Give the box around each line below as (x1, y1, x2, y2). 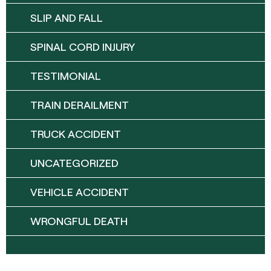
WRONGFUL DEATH (30, 214, 128, 228)
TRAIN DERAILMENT (30, 98, 129, 112)
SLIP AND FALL (30, 11, 103, 25)
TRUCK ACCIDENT (30, 127, 121, 141)
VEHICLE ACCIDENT (30, 185, 129, 199)
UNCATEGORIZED (30, 156, 119, 170)
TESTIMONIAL (30, 69, 101, 83)
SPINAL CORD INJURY (30, 40, 135, 54)
